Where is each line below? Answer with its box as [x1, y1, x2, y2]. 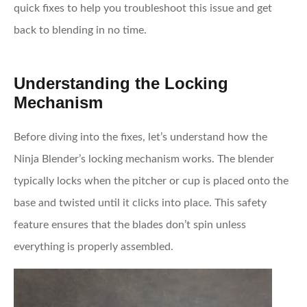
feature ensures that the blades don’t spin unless [14, 219, 246, 230]
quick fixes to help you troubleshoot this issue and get [14, 3, 272, 14]
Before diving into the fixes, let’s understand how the [14, 131, 267, 143]
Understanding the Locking [14, 74, 228, 93]
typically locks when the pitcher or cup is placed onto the [14, 175, 288, 186]
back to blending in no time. [14, 25, 147, 36]
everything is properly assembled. [14, 241, 173, 252]
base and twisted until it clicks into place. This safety [14, 197, 267, 208]
